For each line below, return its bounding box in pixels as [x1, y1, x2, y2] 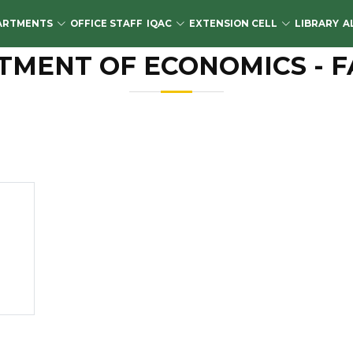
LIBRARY [295, 17, 339, 29]
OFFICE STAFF [70, 17, 143, 29]
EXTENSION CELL [189, 17, 277, 29]
